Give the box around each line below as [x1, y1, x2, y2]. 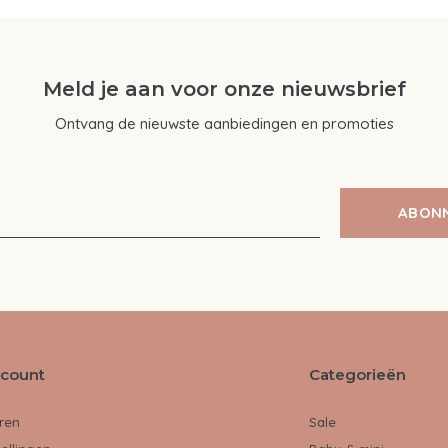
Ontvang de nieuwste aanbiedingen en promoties [54, 113, 394, 133]
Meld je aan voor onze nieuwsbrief [42, 76, 406, 101]
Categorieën [309, 364, 407, 384]
